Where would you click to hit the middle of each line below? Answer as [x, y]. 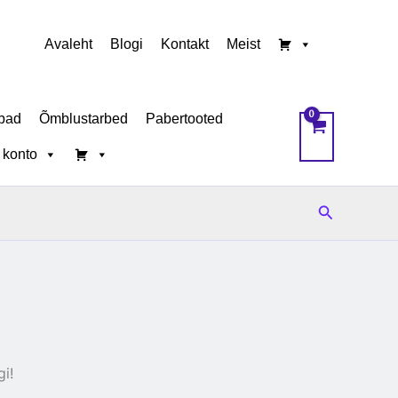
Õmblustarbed [84, 119]
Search [343, 211]
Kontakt [185, 44]
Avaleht [68, 44]
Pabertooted [184, 119]
